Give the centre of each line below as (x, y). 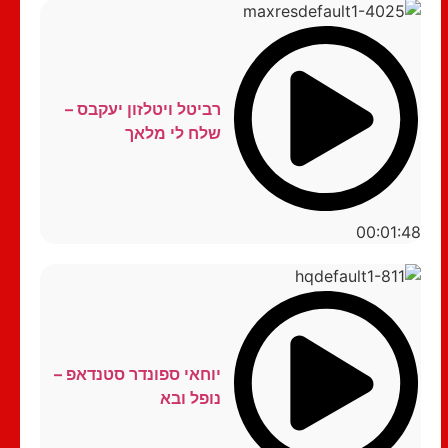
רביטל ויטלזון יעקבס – (142, 109)
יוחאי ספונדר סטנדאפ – (137, 373)
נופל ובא (190, 397)
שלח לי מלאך (172, 133)
